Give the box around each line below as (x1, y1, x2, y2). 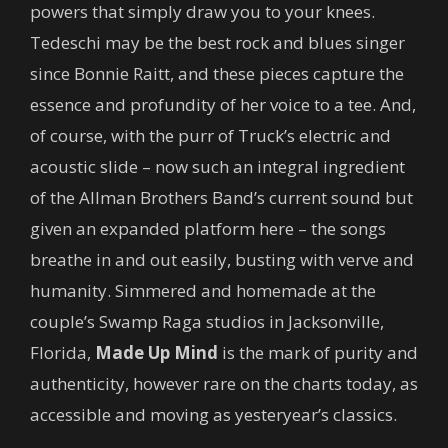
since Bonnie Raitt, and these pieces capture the (30, 62, 404, 85)
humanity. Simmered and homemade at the (30, 279, 376, 302)
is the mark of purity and (218, 341, 418, 364)
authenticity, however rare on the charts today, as (30, 372, 418, 395)
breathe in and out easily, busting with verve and (30, 248, 414, 271)
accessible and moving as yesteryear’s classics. (30, 403, 397, 426)
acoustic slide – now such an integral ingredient (30, 155, 405, 178)
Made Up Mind (95, 341, 218, 364)
